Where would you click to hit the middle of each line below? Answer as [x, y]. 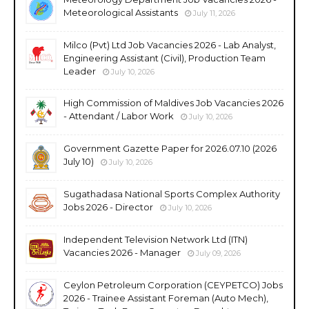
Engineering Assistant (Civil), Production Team [165, 58]
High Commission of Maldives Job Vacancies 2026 [173, 102]
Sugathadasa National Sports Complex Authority [172, 193]
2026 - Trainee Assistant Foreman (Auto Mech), [166, 298]
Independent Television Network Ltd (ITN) [156, 239]
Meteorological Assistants [121, 12]
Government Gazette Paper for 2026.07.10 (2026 [170, 148]
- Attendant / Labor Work [119, 116]
